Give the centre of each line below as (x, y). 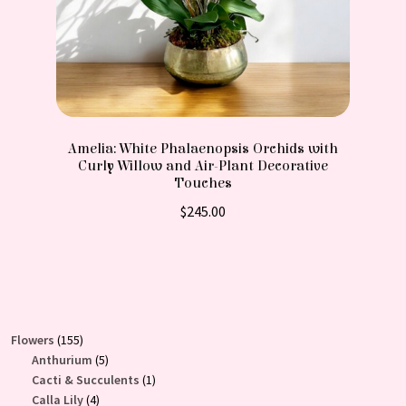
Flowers (33, 339)
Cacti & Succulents (85, 379)
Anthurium (62, 359)
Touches (203, 184)
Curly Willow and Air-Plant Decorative (203, 166)
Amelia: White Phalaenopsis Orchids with (203, 149)
